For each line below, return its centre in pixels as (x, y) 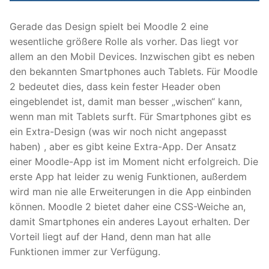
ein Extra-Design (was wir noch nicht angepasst (118, 132)
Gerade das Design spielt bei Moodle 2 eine (109, 27)
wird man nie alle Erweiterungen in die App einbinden (130, 192)
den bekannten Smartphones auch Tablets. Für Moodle (134, 72)
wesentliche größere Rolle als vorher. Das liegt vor (124, 42)
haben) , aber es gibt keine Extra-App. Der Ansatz (123, 147)
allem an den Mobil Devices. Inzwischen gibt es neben (132, 57)
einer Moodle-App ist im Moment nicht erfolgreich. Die (134, 162)
